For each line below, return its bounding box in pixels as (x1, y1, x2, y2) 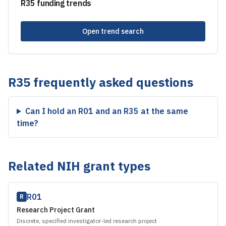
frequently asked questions (30, 74, 193, 90)
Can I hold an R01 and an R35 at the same (25, 106, 188, 116)
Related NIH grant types (8, 158, 150, 174)
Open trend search (82, 27, 144, 36)
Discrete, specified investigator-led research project (17, 217, 157, 224)
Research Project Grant (17, 205, 95, 214)
